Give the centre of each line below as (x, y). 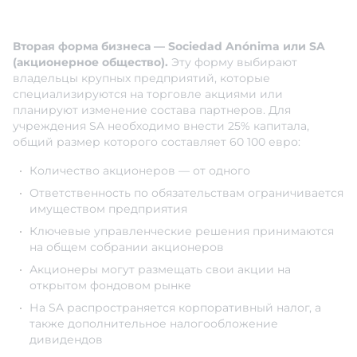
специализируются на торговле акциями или (148, 94)
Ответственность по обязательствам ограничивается (186, 193)
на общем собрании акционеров (127, 247)
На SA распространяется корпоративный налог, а (175, 308)
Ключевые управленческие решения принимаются (182, 231)
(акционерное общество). (90, 63)
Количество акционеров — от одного (140, 171)
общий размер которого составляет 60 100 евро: (157, 142)
